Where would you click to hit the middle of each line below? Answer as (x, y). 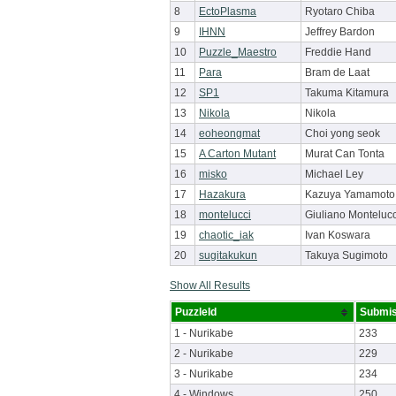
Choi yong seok (343, 133)
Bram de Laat (337, 72)
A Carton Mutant (237, 154)
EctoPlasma (228, 11)
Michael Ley (334, 174)
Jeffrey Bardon (340, 32)
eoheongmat (229, 133)
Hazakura (222, 194)
